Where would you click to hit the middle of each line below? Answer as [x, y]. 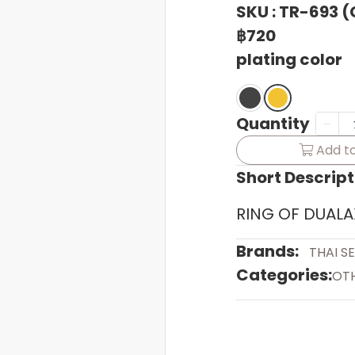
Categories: [284, 275]
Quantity [273, 124]
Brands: [267, 251]
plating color [289, 59]
